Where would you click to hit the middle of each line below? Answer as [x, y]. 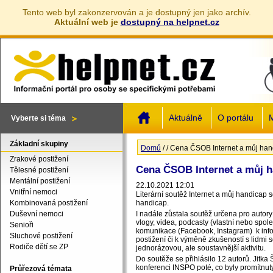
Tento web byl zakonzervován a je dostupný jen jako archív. [136, 12]
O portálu [236, 118]
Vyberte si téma [38, 118]
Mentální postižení [40, 181]
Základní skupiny [39, 144]
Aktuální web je [87, 22]
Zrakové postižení [39, 159]
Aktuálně [186, 118]
